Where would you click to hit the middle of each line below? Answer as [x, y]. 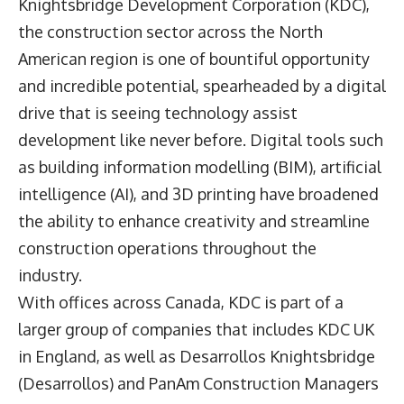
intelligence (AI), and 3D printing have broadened [198, 194]
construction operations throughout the [167, 248]
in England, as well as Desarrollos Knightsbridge [197, 357]
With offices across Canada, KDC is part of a [181, 303]
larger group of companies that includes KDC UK [196, 330]
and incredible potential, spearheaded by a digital [202, 86]
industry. [52, 275]
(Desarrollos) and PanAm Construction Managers [198, 384]
